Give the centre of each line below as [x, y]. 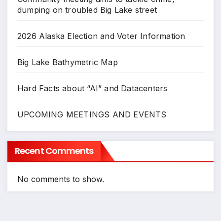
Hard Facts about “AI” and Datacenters [92, 89]
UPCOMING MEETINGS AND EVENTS [92, 115]
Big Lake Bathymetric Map [68, 62]
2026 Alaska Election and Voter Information [101, 36]
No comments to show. [61, 179]
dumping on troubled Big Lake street [87, 10]
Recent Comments [54, 150]
